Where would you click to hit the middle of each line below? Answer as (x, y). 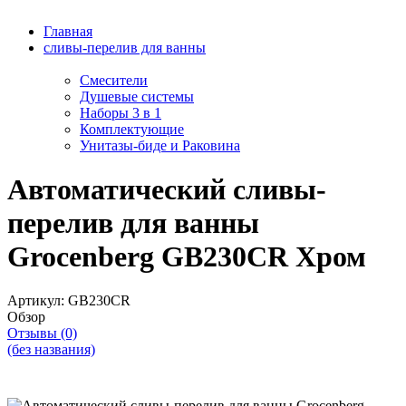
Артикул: (36, 301)
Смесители (114, 80)
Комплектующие (132, 129)
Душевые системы (137, 96)
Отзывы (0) (42, 333)
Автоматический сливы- (167, 189)
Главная (68, 31)
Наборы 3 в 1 (121, 112)
